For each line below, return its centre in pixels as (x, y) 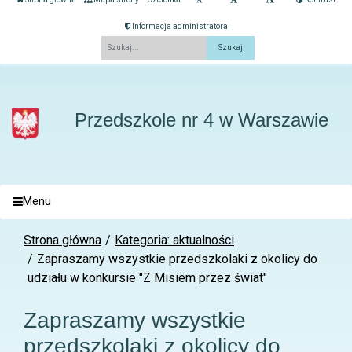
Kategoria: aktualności (174, 240)
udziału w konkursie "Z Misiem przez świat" (147, 278)
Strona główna (62, 240)
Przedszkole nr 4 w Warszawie (201, 119)
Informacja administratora (179, 26)
